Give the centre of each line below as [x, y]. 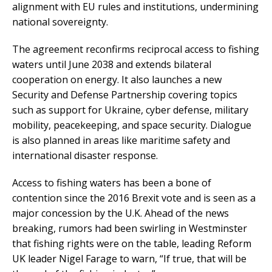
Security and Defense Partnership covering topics [125, 94]
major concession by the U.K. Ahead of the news [121, 213]
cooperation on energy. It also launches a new [117, 79]
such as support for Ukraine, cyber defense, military [130, 110]
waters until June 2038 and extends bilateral [112, 64]
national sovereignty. [60, 22]
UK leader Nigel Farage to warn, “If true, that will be [129, 258]
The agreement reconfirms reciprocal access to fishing [136, 49]
